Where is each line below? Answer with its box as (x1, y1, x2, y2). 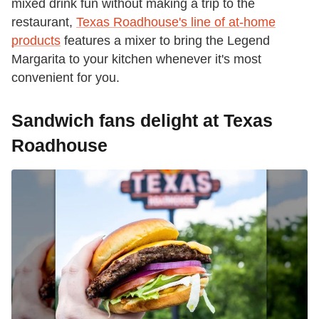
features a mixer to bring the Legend (61, 33, 270, 48)
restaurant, (11, 14, 76, 29)
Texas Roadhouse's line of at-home (76, 14, 276, 29)
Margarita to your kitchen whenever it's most (11, 51, 261, 66)
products (11, 33, 61, 48)
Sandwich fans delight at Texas (11, 110, 273, 130)
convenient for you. (11, 70, 120, 85)
